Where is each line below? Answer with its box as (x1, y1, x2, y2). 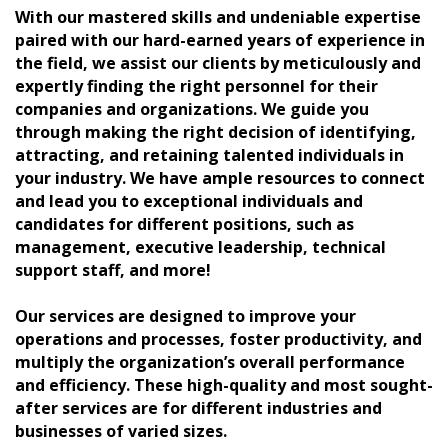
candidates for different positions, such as (15, 212, 354, 235)
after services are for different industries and (15, 396, 382, 419)
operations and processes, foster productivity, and (15, 327, 422, 350)
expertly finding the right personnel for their (15, 74, 378, 97)
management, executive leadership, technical (15, 235, 386, 258)
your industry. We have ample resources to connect (15, 166, 425, 189)
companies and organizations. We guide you (15, 97, 369, 120)
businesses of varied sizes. (15, 419, 227, 442)
